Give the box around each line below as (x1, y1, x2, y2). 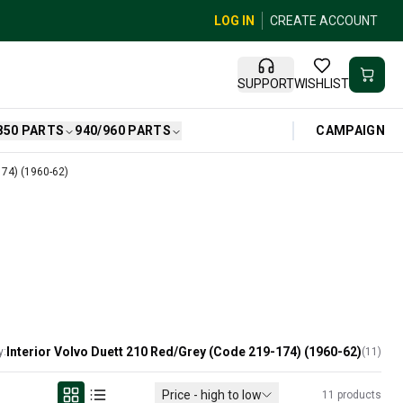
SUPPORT (237, 76, 295, 91)
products (337, 389, 381, 401)
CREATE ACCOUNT (270, 13, 378, 28)
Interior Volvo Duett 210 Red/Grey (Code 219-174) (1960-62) (6, 345, 362, 359)
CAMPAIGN (316, 122, 385, 138)
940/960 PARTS (75, 123, 171, 138)
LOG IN (214, 13, 255, 28)
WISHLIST (294, 76, 350, 91)
